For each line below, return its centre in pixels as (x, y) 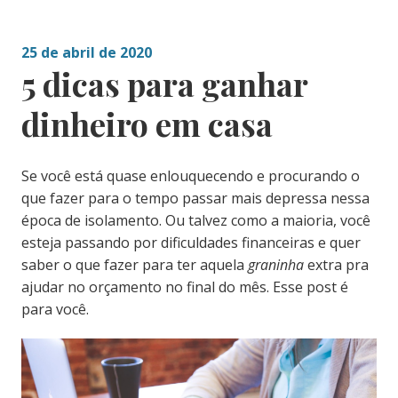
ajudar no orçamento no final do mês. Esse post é (184, 287)
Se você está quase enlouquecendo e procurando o (190, 176)
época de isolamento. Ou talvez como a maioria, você (195, 221)
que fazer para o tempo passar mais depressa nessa (195, 199)
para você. (55, 310)
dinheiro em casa (147, 124)
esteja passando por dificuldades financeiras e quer (191, 243)
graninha (275, 265)
